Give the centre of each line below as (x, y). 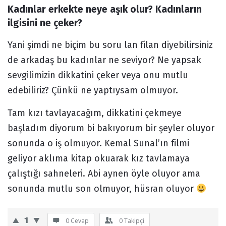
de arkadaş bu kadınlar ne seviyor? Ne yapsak (104, 60)
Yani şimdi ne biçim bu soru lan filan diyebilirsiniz (110, 45)
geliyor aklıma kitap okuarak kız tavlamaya (99, 158)
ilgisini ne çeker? (45, 23)
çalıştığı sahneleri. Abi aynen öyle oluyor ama (104, 174)
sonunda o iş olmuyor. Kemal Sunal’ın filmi (98, 143)
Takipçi (134, 221)
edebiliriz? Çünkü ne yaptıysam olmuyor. (93, 90)
